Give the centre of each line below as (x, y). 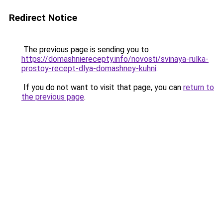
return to (199, 87)
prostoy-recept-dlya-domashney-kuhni (89, 68)
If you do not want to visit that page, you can (102, 87)
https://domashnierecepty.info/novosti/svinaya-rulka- (115, 59)
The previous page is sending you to (85, 50)
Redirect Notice (43, 18)
